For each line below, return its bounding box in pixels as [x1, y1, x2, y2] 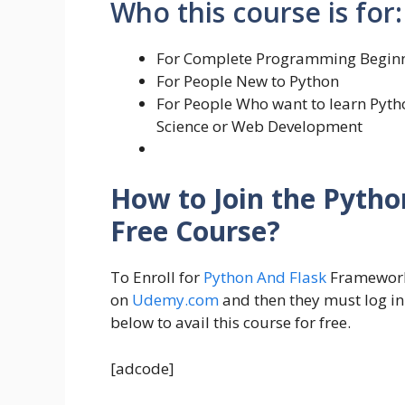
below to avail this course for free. [110, 312, 351, 334]
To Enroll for [110, 267, 203, 288]
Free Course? [110, 212, 280, 250]
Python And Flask [203, 267, 326, 288]
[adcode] [110, 357, 174, 379]
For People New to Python [156, 70, 339, 91]
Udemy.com [132, 289, 219, 311]
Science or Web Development [156, 115, 363, 137]
